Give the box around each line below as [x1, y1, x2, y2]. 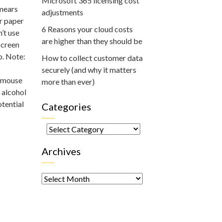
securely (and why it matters [41, 65, 136, 74]
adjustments [41, 7, 83, 17]
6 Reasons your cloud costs [41, 24, 133, 34]
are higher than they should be [41, 36, 142, 46]
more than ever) [41, 77, 95, 86]
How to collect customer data [41, 53, 143, 62]
